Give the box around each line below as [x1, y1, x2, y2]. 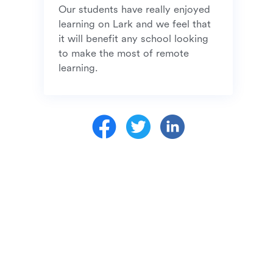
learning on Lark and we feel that [58, 18, 211, 30]
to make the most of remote [58, 48, 189, 59]
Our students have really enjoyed [58, 4, 210, 15]
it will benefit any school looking [58, 33, 208, 44]
